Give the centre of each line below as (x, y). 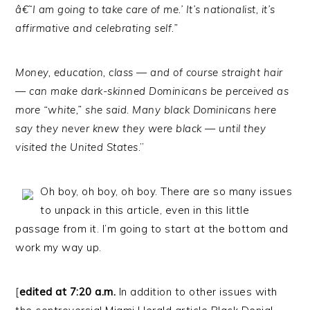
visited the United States (77, 147)
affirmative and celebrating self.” (97, 28)
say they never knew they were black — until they (141, 128)
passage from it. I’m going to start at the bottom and (152, 229)
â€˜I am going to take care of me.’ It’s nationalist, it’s (145, 9)
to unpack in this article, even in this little (145, 210)
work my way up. (58, 247)
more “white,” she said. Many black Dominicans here (146, 110)
